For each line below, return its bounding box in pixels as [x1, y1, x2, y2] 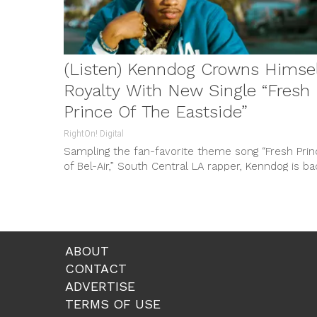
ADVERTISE [65, 278, 135, 294]
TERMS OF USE [65, 296, 161, 311]
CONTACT [65, 260, 127, 276]
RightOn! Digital [64, 128, 124, 139]
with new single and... [64, 174, 170, 188]
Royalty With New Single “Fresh [64, 80, 310, 100]
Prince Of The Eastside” [64, 101, 248, 122]
